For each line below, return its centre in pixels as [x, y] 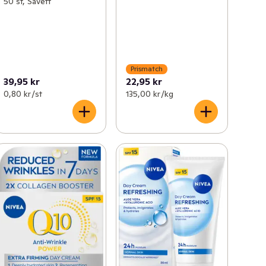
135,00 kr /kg [149, 94]
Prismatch [146, 69]
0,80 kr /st [23, 94]
